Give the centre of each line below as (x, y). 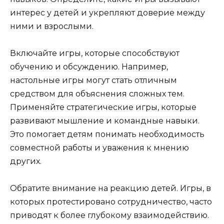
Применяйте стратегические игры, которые (103, 107)
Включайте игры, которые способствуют (95, 53)
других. (26, 161)
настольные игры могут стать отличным (93, 80)
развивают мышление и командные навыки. (105, 121)
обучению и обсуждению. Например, (89, 67)
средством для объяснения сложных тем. (97, 94)
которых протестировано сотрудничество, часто (111, 202)
